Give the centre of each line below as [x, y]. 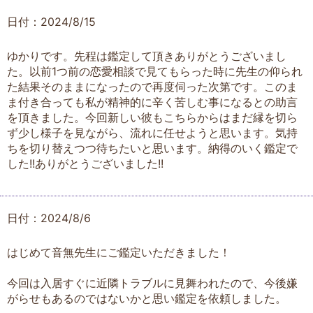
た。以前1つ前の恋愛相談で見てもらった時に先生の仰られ [155, 71]
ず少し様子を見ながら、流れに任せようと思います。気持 [152, 132]
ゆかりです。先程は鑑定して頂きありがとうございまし [147, 56]
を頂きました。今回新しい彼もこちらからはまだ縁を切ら [152, 117]
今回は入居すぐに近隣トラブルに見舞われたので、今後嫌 [152, 283]
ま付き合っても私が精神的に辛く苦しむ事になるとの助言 [152, 102]
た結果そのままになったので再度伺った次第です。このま [152, 86]
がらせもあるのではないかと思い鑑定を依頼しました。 [147, 298]
